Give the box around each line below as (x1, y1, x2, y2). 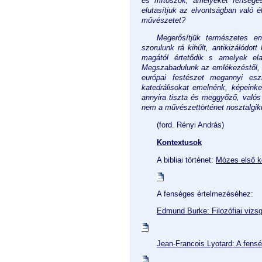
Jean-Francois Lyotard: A (157, 239, 241, 248)
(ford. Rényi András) (157, 120, 224, 129)
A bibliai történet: (157, 155, 216, 164)
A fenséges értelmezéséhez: (157, 189, 253, 198)
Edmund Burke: (157, 206, 212, 215)
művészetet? (142, 15, 185, 25)
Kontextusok (157, 137, 202, 147)
